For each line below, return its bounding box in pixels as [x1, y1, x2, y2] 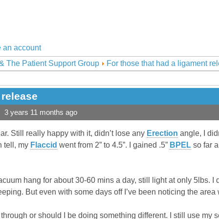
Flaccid [30, 141, 57, 150]
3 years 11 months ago [4, 109, 77, 117]
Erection [147, 129, 178, 138]
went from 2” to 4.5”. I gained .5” [57, 141, 170, 150]
